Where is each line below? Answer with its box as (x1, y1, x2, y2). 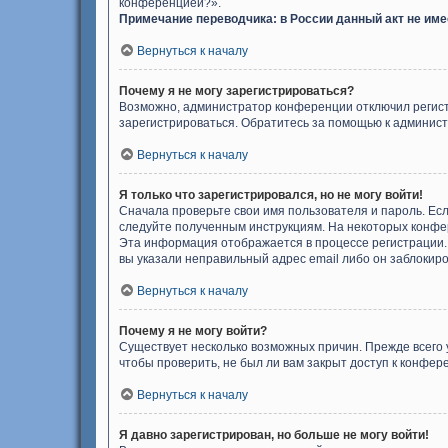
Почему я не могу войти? (119, 324, 267, 338)
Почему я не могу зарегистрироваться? (119, 84, 354, 98)
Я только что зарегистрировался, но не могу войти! (119, 188, 423, 202)
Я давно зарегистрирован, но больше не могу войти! (119, 428, 429, 442)
